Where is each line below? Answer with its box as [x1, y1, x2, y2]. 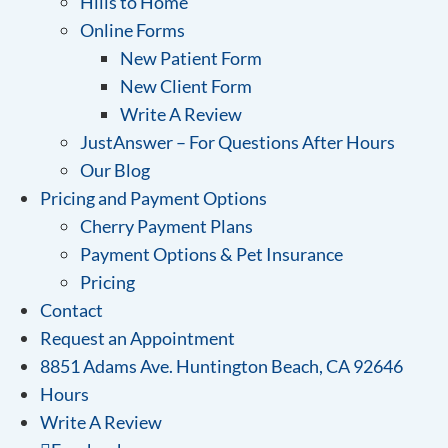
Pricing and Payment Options [40, 187, 267, 210]
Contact [40, 299, 103, 322]
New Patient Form [120, 47, 262, 70]
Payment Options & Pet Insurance [80, 243, 343, 266]
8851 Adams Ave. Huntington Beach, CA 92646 [40, 355, 403, 378]
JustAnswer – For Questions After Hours [80, 131, 395, 154]
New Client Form [120, 75, 252, 98]
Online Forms [80, 19, 185, 42]
